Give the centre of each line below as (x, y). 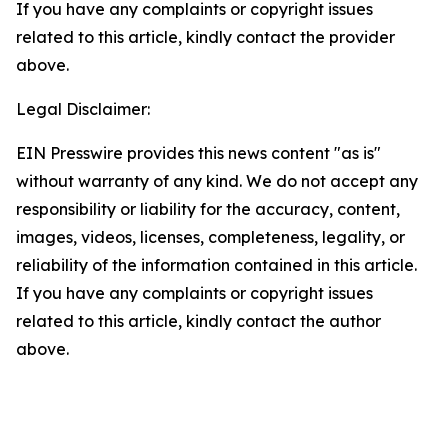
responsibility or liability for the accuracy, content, (208, 209)
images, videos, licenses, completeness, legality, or (210, 237)
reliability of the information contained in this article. (216, 265)
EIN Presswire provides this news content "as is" (198, 153)
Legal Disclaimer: (83, 109)
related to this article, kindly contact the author (198, 321)
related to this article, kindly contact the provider (205, 37)
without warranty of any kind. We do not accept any (217, 181)
